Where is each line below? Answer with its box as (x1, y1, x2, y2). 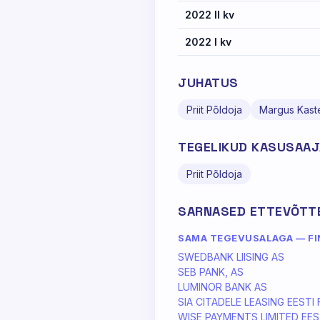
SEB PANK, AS (178, 266, 244, 278)
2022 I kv (185, 36, 231, 48)
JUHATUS (178, 74, 239, 91)
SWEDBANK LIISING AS (178, 251, 284, 263)
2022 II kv (185, 9, 234, 21)
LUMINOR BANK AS (178, 281, 267, 293)
